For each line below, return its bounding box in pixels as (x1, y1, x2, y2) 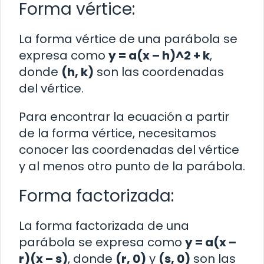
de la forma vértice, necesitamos (19, 124, 216, 141)
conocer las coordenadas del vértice (19, 141, 239, 158)
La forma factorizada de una (19, 217, 189, 234)
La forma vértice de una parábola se (19, 30, 237, 47)
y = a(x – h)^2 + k (108, 47, 210, 64)
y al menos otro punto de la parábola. (19, 157, 245, 174)
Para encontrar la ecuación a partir (19, 108, 229, 125)
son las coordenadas (94, 63, 224, 80)
